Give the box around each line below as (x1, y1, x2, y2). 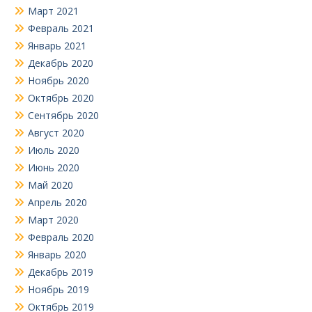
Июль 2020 (28, 143, 79, 157)
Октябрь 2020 (28, 91, 94, 104)
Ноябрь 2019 (28, 283, 89, 296)
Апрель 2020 (28, 196, 87, 209)
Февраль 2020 (28, 231, 94, 244)
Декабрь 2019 (28, 265, 93, 279)
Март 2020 (28, 213, 79, 226)
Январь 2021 (28, 39, 86, 52)
